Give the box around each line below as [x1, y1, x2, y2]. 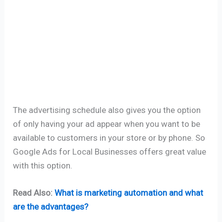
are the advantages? [13, 201, 89, 212]
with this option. [13, 160, 73, 170]
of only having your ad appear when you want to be [13, 118, 201, 129]
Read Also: [13, 187, 55, 198]
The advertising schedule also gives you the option [13, 105, 201, 115]
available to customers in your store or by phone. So [13, 132, 206, 143]
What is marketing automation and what [55, 187, 204, 198]
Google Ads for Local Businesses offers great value [13, 146, 207, 157]
